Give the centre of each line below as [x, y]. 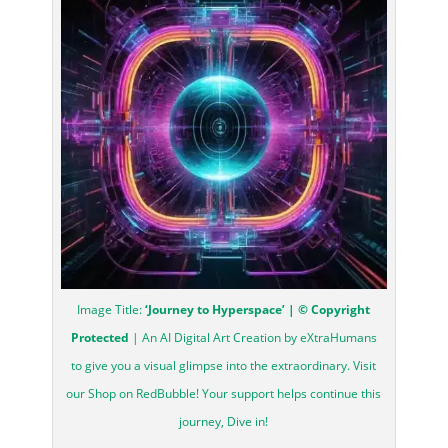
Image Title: [111, 310]
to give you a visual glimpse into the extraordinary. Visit [224, 366]
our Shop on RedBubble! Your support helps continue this [224, 394]
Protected [99, 338]
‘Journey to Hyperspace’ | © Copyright [258, 310]
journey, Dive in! [224, 422]
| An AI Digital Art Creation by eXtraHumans [252, 338]
